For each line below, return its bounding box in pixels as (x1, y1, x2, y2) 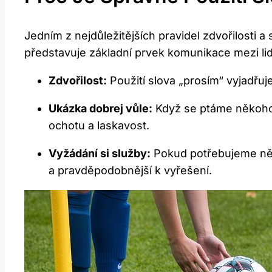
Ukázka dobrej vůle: (49, 101, 152, 115)
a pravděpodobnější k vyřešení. (49, 163, 212, 177)
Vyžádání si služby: (49, 146, 151, 160)
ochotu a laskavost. (49, 118, 149, 132)
